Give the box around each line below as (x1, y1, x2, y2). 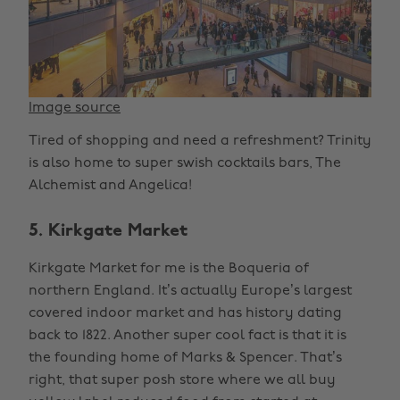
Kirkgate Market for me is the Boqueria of (29, 262, 309, 277)
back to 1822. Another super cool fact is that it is (29, 329, 346, 344)
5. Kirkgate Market (29, 222, 187, 241)
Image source (29, 101, 121, 116)
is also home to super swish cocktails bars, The (29, 156, 341, 171)
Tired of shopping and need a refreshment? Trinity (29, 134, 371, 149)
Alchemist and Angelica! (29, 179, 192, 194)
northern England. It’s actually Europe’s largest (29, 284, 352, 299)
